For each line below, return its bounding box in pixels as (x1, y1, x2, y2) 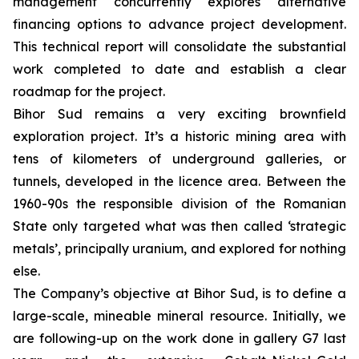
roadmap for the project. (13, 83, 165, 99)
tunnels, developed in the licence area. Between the (13, 173, 346, 189)
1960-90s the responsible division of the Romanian (13, 196, 346, 212)
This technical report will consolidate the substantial (13, 38, 346, 54)
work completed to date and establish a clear (13, 61, 346, 77)
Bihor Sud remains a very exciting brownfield (13, 106, 346, 122)
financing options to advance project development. (13, 16, 346, 32)
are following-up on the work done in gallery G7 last (13, 330, 346, 346)
